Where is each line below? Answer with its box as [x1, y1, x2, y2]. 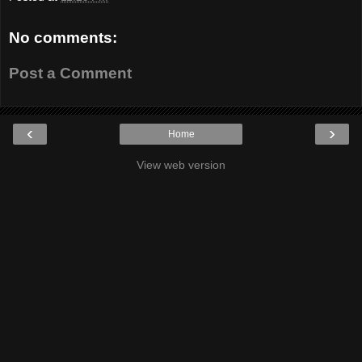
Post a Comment [9, 64, 132, 82]
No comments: [9, 29, 117, 47]
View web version [137, 158, 225, 172]
